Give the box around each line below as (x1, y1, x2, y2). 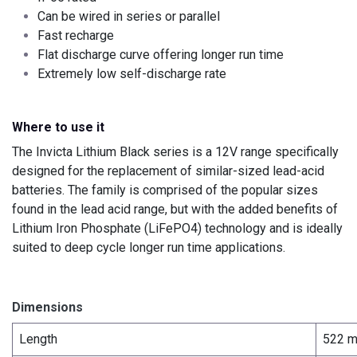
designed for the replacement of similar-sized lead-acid (12, 163, 324, 179)
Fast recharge (37, 28, 114, 44)
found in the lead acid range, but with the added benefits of (12, 202, 338, 218)
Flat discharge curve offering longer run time (37, 47, 284, 63)
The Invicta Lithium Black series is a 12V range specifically (12, 144, 339, 160)
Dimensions (12, 300, 83, 316)
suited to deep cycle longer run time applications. (12, 240, 285, 256)
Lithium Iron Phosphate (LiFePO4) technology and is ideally (12, 221, 343, 237)
